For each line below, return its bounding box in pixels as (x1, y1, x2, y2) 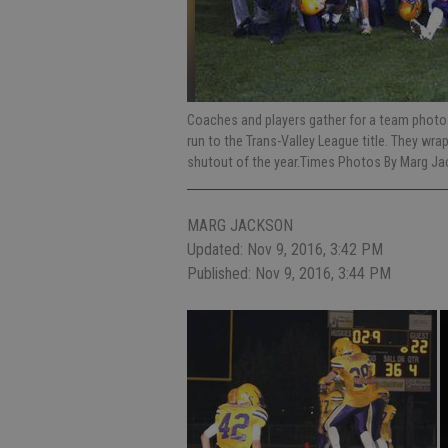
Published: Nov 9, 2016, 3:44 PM (187, 264, 391, 283)
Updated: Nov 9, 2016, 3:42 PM (187, 240, 383, 259)
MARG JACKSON (187, 216, 293, 235)
